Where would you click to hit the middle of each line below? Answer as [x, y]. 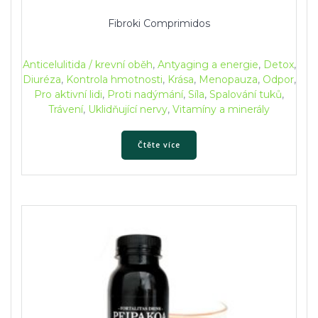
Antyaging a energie [208, 65]
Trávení [66, 110]
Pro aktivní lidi [68, 95]
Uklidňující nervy [128, 110]
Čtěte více [159, 144]
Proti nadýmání [145, 95]
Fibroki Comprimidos [159, 24]
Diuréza [42, 80]
